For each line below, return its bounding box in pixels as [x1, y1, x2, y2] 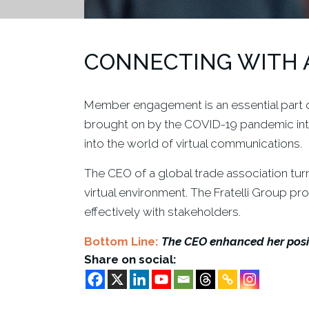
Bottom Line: [84, 235, 159, 248]
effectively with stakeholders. [84, 205, 241, 219]
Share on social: [84, 252, 177, 266]
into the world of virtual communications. [84, 137, 302, 150]
